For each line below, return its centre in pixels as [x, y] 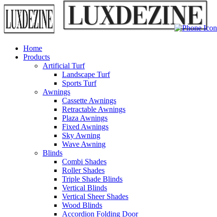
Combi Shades [84, 162]
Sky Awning [81, 135]
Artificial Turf [64, 66]
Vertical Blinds [85, 188]
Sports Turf [79, 83]
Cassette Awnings [89, 101]
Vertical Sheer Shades [95, 196]
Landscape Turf [86, 74]
